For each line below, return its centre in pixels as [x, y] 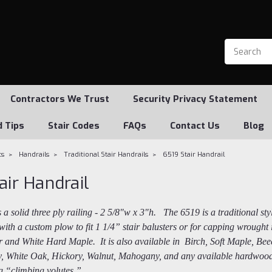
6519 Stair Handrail [194, 155]
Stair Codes [74, 126]
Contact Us [195, 126]
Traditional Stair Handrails [106, 155]
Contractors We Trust [59, 99]
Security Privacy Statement [195, 99]
